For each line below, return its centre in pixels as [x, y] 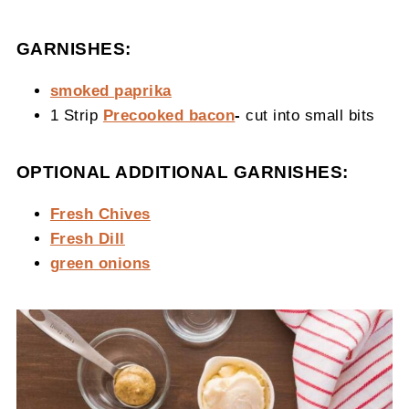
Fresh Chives [100, 213]
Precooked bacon [169, 115]
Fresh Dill [87, 238]
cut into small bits [308, 115]
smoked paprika [110, 90]
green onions [100, 262]
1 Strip [74, 115]
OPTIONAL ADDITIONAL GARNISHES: [182, 172]
